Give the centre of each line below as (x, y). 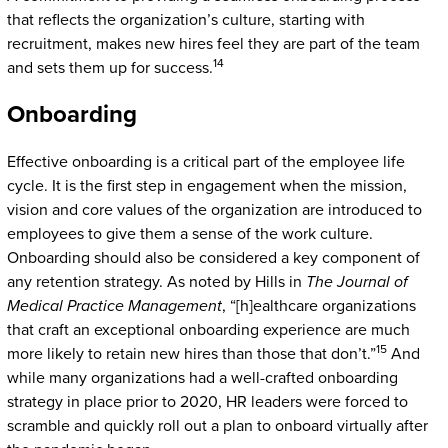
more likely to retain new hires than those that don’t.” (191, 353)
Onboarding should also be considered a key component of (213, 257)
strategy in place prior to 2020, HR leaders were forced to (207, 401)
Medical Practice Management (114, 305)
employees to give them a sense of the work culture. (189, 233)
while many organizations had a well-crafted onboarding (202, 377)
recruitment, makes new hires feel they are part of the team (213, 43)
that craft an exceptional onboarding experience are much (208, 329)
